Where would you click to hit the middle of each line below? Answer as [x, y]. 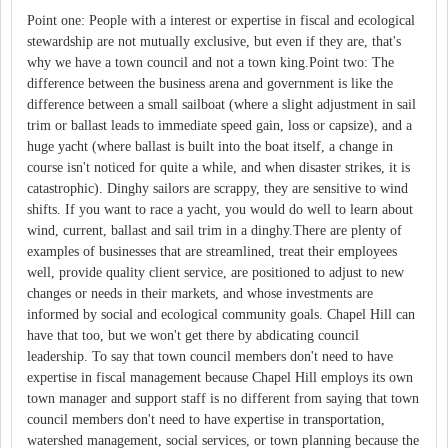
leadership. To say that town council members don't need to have [210, 357]
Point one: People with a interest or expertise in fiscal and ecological [221, 21]
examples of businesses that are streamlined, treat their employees [212, 252]
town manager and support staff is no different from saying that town [223, 399]
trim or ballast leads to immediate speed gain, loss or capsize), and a [219, 126]
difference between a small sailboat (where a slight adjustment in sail [221, 105]
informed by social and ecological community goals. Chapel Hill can [221, 315]
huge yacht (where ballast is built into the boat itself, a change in [210, 147]
